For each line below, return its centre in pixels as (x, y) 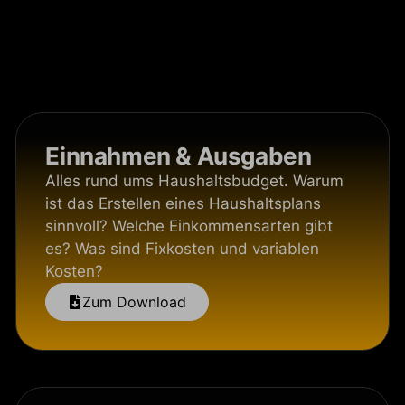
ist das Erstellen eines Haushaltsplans (184, 203)
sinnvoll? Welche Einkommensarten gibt (189, 226)
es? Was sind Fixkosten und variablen (183, 249)
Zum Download (135, 302)
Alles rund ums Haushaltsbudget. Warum (195, 181)
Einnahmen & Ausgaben (179, 156)
